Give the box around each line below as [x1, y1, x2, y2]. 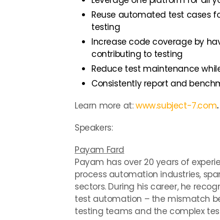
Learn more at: [75, 100, 136, 111]
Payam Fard [75, 144, 124, 156]
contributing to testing [91, 48, 183, 60]
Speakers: [75, 122, 113, 134]
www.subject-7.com [136, 100, 217, 111]
